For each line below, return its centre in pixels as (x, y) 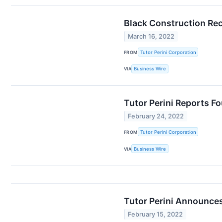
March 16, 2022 (151, 36)
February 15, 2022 (156, 215)
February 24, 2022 (156, 116)
